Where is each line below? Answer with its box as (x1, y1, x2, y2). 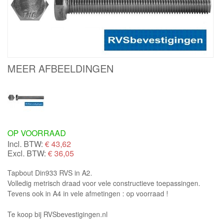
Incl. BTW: (7, 138, 43, 150)
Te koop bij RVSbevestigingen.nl (7, 209, 108, 220)
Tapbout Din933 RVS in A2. (7, 168, 92, 178)
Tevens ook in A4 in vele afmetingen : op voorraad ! (7, 188, 168, 199)
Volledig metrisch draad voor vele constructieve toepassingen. (7, 178, 200, 188)
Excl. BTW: (7, 147, 46, 159)
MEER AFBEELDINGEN (7, 61, 113, 76)
